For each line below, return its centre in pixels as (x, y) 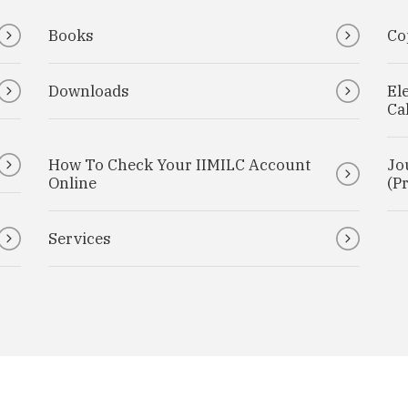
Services (80, 239)
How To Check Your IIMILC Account (180, 165)
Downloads (89, 91)
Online (73, 183)
